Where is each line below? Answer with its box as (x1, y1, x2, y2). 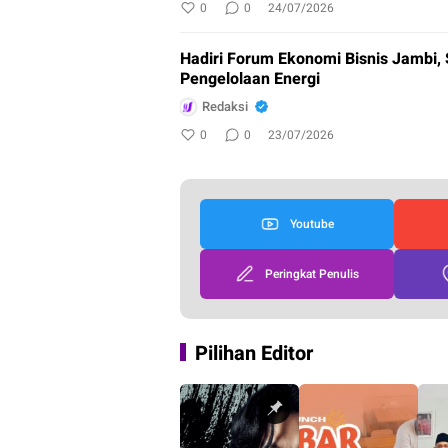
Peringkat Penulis (265, 264, 360, 283)
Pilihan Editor (195, 338, 313, 368)
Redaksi (202, 97, 248, 117)
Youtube (290, 214, 335, 233)
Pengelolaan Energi (180, 66, 320, 91)
